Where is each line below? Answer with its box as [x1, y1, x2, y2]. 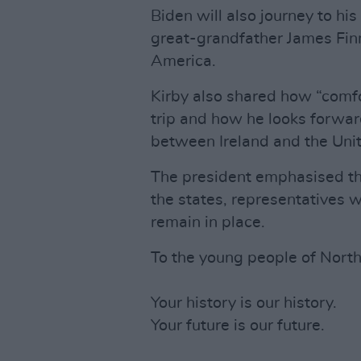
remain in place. [151, 214, 265, 230]
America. [151, 53, 216, 69]
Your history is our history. [151, 295, 337, 311]
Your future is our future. [151, 317, 325, 334]
